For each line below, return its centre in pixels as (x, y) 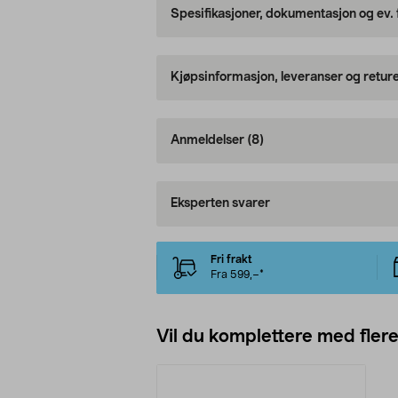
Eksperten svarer (220, 204)
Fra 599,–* (237, 275)
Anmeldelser (208, 141)
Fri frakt (231, 260)
